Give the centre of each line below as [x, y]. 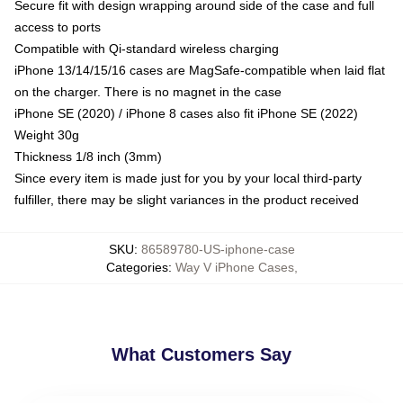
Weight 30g [47, 134]
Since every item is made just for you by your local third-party [188, 178]
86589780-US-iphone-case [218, 249]
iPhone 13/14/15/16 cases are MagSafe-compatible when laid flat [200, 70]
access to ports [58, 27]
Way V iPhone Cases [234, 267]
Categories [137, 267]
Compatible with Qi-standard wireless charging [147, 48]
